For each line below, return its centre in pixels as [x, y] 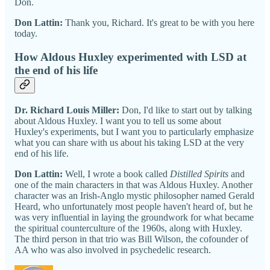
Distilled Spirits [199, 174]
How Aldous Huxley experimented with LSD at [130, 57]
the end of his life [56, 70]
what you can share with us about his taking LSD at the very [129, 142]
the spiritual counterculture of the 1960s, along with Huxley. [128, 228]
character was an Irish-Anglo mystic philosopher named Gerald [134, 195]
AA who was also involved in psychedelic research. [114, 250]
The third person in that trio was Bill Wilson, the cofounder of [131, 239]
